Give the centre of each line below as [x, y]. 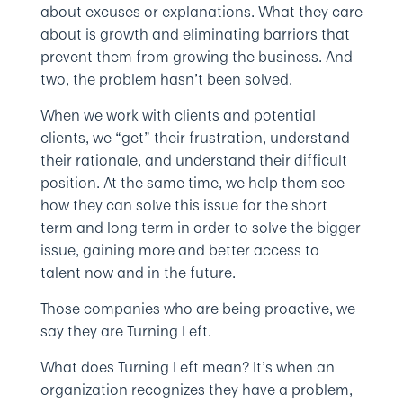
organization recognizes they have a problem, [196, 390]
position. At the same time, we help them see [192, 183]
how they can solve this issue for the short [184, 205]
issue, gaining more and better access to [179, 250]
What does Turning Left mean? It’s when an [187, 367]
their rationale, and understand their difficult [193, 160]
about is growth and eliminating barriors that [195, 34]
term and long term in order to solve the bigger [200, 228]
